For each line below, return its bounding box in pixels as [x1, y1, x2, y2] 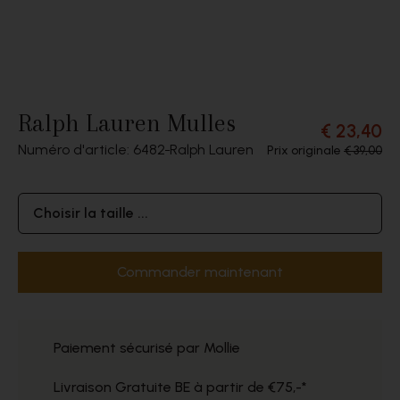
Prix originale [267, 143, 344, 158]
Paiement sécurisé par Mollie [54, 339, 240, 356]
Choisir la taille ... [33, 204, 148, 221]
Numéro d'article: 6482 [18, 141, 165, 158]
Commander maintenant [117, 263, 283, 280]
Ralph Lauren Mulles [18, 109, 236, 137]
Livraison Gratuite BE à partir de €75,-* [54, 379, 307, 396]
